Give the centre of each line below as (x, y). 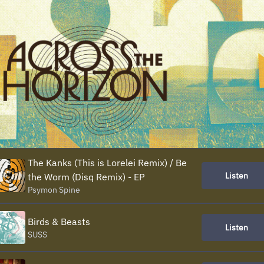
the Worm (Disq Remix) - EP (86, 177)
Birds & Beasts (59, 222)
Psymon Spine (54, 190)
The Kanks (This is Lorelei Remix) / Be (107, 163)
